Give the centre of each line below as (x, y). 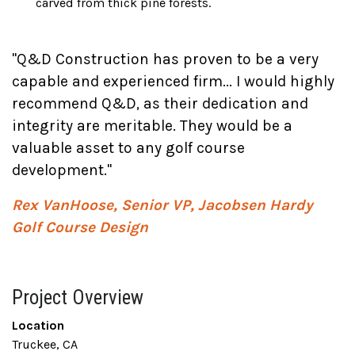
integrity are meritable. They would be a (152, 126)
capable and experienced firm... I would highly (173, 81)
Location (38, 325)
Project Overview (78, 298)
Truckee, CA (45, 344)
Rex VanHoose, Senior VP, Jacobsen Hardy (162, 205)
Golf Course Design (80, 227)
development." (62, 170)
